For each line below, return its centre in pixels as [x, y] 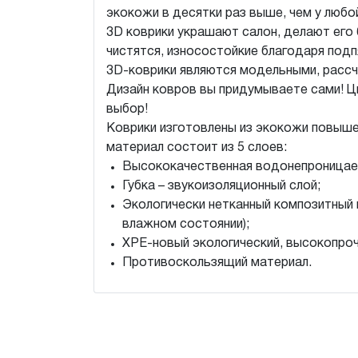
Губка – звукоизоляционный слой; [221, 186]
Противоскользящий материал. [217, 263]
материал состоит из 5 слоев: [198, 148]
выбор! [127, 109]
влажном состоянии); [186, 225]
